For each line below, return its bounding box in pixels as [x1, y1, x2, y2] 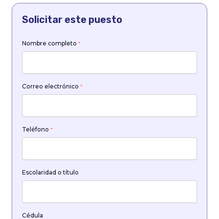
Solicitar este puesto [22, 13, 122, 25]
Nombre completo [22, 39, 78, 47]
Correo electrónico [22, 82, 80, 90]
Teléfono [22, 125, 50, 133]
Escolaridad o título [22, 168, 79, 176]
